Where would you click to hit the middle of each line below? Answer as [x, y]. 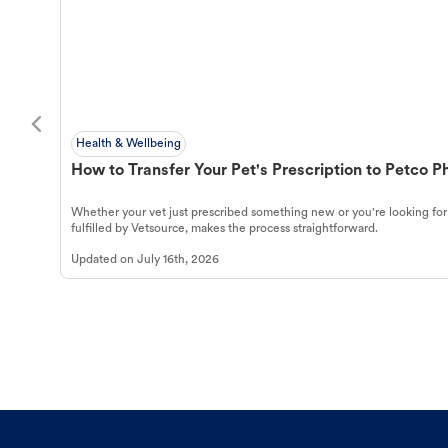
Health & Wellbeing [128, 143]
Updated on [104, 259]
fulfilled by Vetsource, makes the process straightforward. [224, 228]
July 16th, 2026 [178, 259]
